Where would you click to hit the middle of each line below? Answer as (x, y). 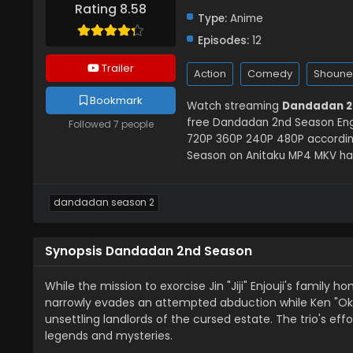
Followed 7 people (111, 124)
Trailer (117, 69)
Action (210, 74)
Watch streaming (234, 106)
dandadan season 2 (104, 203)
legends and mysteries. (109, 336)
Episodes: (223, 41)
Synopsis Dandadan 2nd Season (149, 251)
